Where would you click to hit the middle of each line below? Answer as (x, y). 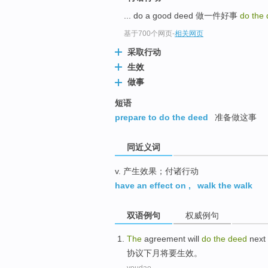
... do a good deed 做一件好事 (182, 16)
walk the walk (225, 185)
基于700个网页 (148, 34)
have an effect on (150, 185)
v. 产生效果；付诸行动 (157, 171)
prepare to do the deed (162, 117)
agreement (165, 239)
